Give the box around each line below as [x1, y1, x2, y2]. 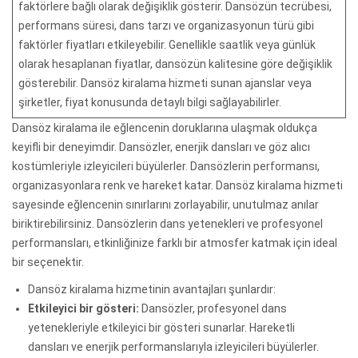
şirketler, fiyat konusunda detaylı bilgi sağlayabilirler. [18, 95, 281, 109]
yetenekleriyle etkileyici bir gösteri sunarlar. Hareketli [28, 320, 295, 334]
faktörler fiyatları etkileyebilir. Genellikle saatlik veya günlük [18, 38, 316, 51]
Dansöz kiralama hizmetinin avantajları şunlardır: [28, 282, 276, 296]
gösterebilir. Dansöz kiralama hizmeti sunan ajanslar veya [18, 76, 312, 89]
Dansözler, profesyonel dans [139, 301, 287, 315]
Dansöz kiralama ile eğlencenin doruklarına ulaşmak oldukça [12, 121, 317, 134]
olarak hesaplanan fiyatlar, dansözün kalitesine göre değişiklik [18, 57, 332, 70]
